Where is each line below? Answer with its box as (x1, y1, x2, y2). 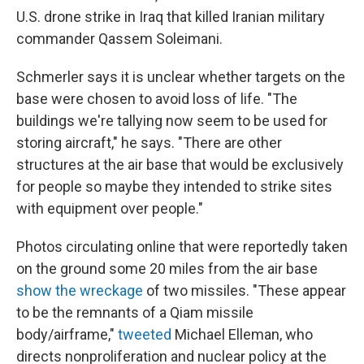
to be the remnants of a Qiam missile (16, 303, 253, 321)
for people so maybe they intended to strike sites (16, 177, 332, 195)
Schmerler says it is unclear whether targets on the (16, 67, 345, 85)
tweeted (118, 325, 171, 343)
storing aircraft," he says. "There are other (16, 133, 282, 151)
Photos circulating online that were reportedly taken (16, 237, 348, 255)
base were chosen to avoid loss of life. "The (16, 89, 297, 107)
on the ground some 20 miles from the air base (16, 259, 318, 277)
